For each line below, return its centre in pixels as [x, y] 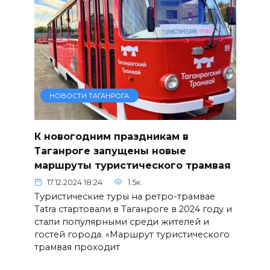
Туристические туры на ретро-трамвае [124, 196]
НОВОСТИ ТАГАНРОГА [89, 96]
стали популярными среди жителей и [121, 221]
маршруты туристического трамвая [132, 165]
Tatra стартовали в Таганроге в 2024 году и [133, 209]
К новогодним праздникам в [111, 136]
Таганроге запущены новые [110, 151]
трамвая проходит [77, 247]
